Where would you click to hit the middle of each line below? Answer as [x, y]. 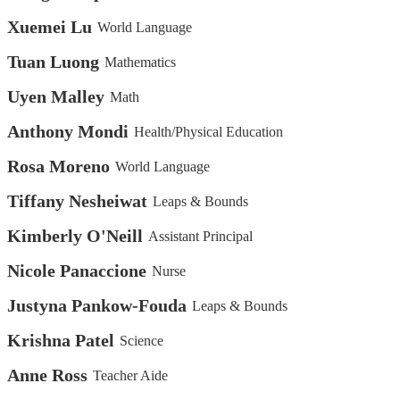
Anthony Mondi [68, 132]
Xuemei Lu [50, 27]
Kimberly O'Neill [75, 236]
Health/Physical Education [209, 131]
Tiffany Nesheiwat [77, 201]
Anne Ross [47, 375]
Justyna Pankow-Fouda [97, 306]
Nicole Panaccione [77, 271]
